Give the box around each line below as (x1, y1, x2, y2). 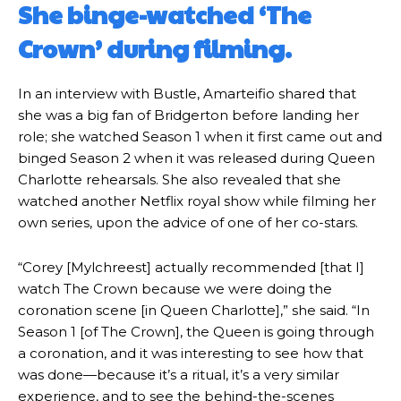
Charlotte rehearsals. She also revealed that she (18, 171, 341, 188)
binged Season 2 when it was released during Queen (18, 149, 375, 166)
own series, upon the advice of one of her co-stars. (18, 214, 358, 231)
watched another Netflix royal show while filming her (18, 192, 376, 209)
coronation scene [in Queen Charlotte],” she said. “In (18, 302, 370, 319)
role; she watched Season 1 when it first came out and (18, 128, 382, 145)
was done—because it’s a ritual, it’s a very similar (18, 366, 339, 383)
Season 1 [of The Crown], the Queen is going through (18, 323, 374, 340)
